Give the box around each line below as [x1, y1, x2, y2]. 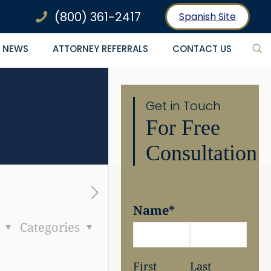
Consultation [146, 141, 258, 165]
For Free [146, 116, 221, 140]
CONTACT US [172, 42, 232, 55]
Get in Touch [146, 97, 221, 114]
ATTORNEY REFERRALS [53, 42, 148, 55]
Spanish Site [179, 10, 236, 24]
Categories [20, 218, 83, 235]
